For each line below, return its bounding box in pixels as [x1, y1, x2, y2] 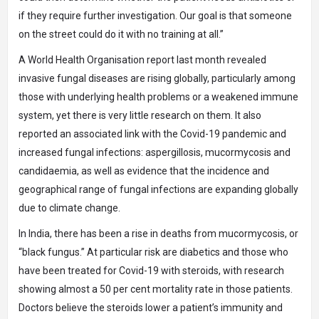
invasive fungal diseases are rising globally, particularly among [19, 73, 296, 85]
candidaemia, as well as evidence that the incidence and [19, 165, 269, 177]
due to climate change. [19, 202, 120, 214]
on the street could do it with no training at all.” [19, 28, 224, 41]
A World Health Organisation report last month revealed [19, 54, 266, 66]
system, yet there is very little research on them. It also [19, 110, 261, 122]
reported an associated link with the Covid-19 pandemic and [19, 128, 286, 140]
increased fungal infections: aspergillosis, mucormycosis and [19, 147, 291, 159]
